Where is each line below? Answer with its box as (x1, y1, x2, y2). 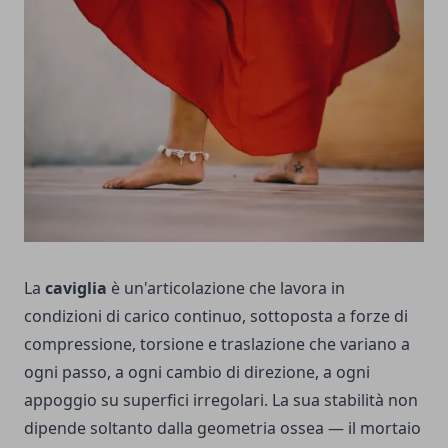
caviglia (45, 277, 107, 300)
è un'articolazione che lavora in (107, 277, 345, 300)
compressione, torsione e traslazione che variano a (24, 333, 410, 356)
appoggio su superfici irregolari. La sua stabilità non (24, 389, 418, 412)
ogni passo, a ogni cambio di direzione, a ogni (24, 361, 370, 384)
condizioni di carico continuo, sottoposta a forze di (24, 305, 408, 328)
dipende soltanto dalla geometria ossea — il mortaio (24, 417, 421, 440)
